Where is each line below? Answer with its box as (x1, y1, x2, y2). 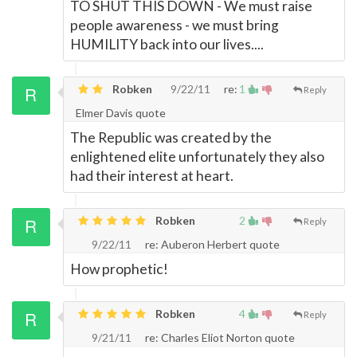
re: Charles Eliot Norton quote (143, 331, 295, 344)
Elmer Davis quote (76, 106, 166, 120)
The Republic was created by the (70, 129, 272, 146)
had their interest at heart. (70, 167, 233, 184)
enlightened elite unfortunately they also (70, 148, 324, 165)
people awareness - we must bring (70, 17, 279, 33)
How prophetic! (70, 261, 168, 277)
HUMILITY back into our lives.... (70, 36, 264, 53)
